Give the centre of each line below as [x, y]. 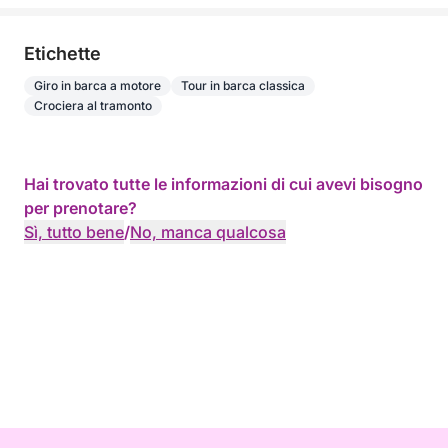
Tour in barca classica [243, 85]
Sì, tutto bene [74, 232]
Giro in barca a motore [97, 85]
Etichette [62, 53]
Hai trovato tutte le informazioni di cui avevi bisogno [223, 184]
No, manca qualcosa [208, 232]
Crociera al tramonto [93, 105]
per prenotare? [80, 208]
